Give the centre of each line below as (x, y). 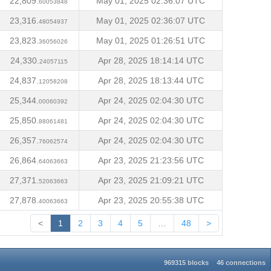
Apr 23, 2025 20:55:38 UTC (151, 200)
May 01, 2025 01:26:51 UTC (151, 41)
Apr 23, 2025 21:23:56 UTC (151, 160)
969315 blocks (186, 263)
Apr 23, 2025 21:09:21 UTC (151, 180)
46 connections (241, 263)
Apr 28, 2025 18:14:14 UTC (151, 60)
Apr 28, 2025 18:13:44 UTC (151, 80)
